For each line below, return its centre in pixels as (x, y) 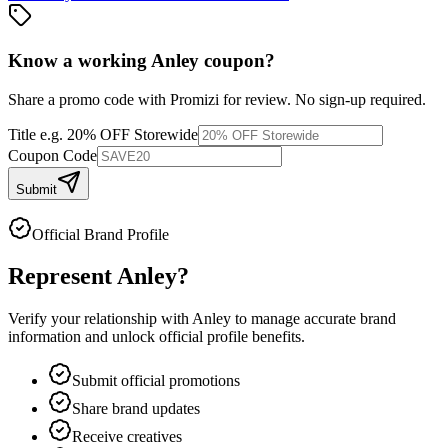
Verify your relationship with (100, 319)
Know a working (79, 60)
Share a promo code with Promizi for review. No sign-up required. (217, 99)
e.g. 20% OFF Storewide (119, 134)
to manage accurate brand (313, 319)
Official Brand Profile (100, 234)
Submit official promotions (156, 381)
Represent (62, 276)
